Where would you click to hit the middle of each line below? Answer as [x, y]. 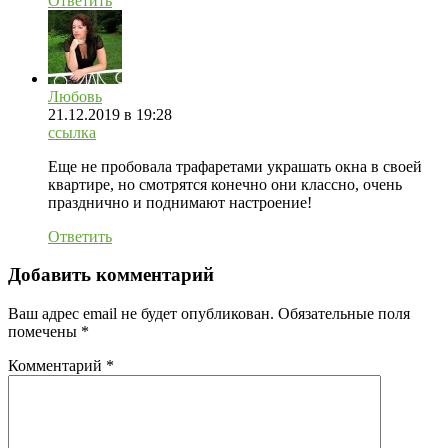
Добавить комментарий [111, 275]
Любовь [75, 96]
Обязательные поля [344, 314]
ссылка [72, 132]
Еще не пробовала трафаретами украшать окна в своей [235, 166]
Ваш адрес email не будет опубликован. [141, 314]
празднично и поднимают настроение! [180, 202]
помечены [44, 332]
